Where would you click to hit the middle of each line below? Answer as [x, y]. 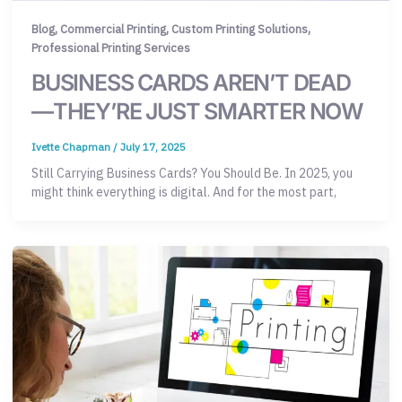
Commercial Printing [113, 30]
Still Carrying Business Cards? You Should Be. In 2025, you [192, 174]
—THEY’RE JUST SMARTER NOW [197, 111]
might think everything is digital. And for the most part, [184, 192]
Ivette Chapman [72, 146]
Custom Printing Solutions [240, 30]
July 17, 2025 [153, 146]
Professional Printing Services [111, 48]
